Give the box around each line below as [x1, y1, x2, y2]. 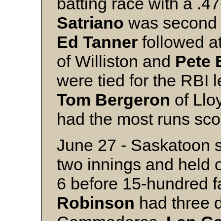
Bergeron [95, 90, 170, 109]
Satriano [57, 13, 124, 32]
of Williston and [57, 52, 175, 71]
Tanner [83, 33, 138, 51]
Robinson [57, 193, 135, 212]
